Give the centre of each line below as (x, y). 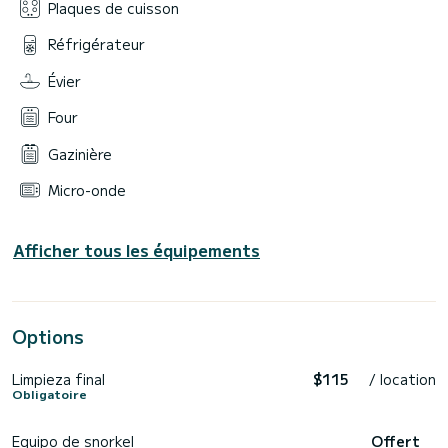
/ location (402, 379)
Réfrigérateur (96, 44)
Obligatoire (49, 394)
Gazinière (80, 153)
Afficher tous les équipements (136, 250)
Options (48, 336)
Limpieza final (58, 379)
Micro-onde (87, 189)
